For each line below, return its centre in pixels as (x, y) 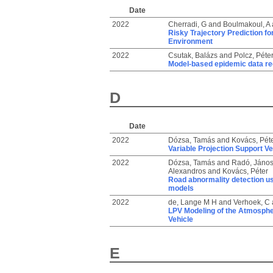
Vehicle (180, 219)
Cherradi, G (187, 24)
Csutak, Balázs (193, 55)
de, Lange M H (192, 202)
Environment (190, 41)
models (181, 188)
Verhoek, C (251, 202)
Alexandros (187, 171)
